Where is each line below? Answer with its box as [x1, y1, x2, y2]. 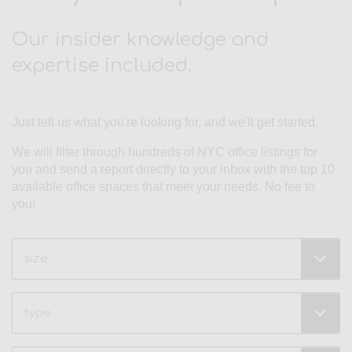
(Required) [13, 258, 66, 270]
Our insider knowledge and [12, 29, 269, 51]
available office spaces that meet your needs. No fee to [12, 180, 315, 194]
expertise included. [12, 55, 192, 77]
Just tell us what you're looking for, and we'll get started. [12, 115, 318, 130]
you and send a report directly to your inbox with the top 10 [12, 163, 335, 177]
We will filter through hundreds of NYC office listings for [12, 145, 317, 159]
